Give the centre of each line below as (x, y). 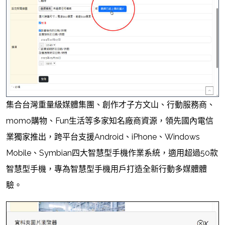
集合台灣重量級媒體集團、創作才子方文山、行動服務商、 (110, 104)
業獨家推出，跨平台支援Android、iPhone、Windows (103, 137)
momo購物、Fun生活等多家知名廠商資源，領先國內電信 (110, 121)
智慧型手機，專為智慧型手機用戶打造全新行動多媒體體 (106, 169)
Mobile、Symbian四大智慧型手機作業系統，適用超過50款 (112, 153)
